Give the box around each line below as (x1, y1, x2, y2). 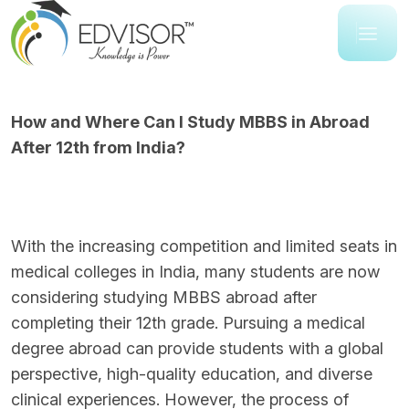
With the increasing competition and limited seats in (11, 236, 397, 256)
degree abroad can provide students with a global (11, 339, 383, 358)
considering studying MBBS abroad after (11, 288, 317, 307)
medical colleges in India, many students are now (11, 262, 380, 281)
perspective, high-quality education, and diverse (11, 364, 372, 383)
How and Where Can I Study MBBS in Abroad (11, 112, 370, 131)
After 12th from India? (11, 138, 185, 157)
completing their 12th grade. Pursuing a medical (11, 313, 365, 332)
